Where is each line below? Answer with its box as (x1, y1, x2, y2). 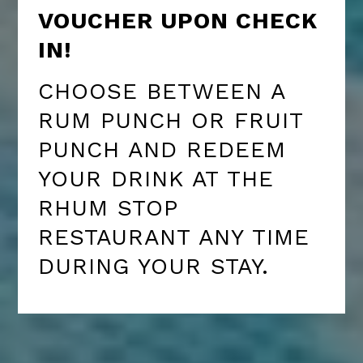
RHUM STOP (38, 194, 178, 221)
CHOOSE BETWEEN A (38, 77, 286, 105)
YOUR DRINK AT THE (38, 164, 275, 192)
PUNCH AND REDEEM (38, 135, 287, 163)
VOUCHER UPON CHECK (38, 6, 318, 34)
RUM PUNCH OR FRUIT (38, 106, 304, 134)
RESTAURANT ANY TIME (38, 223, 310, 250)
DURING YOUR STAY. (38, 252, 270, 280)
